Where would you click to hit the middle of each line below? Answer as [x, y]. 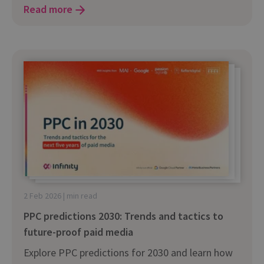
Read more [48, 9]
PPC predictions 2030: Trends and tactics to [123, 216]
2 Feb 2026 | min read [60, 196]
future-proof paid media [78, 232]
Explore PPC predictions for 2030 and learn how [128, 253]
